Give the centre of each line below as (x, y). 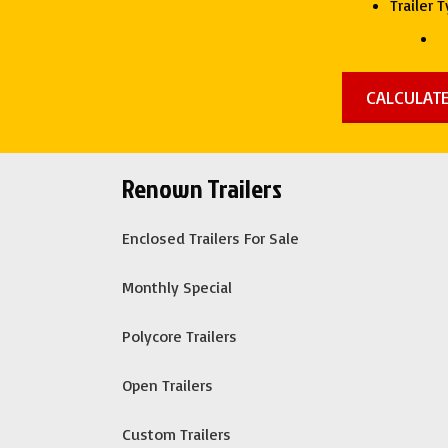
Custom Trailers (176, 433)
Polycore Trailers (179, 335)
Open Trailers (167, 384)
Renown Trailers (202, 187)
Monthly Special (177, 286)
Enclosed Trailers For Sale (210, 237)
